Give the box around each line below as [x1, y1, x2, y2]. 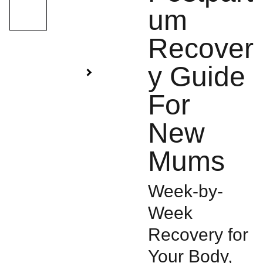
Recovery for [147, 225, 248, 244]
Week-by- [147, 181, 223, 201]
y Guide [147, 61, 245, 92]
